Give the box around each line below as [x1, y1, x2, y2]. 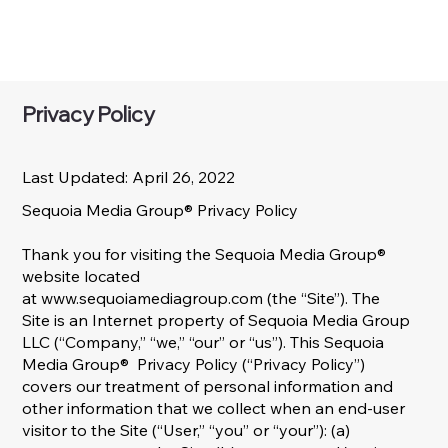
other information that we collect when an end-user [22, 398, 406, 419]
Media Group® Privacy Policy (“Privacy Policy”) [22, 354, 366, 375]
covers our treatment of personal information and [22, 376, 394, 397]
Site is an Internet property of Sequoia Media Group [22, 310, 411, 331]
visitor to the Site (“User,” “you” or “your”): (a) [22, 420, 351, 441]
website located [22, 266, 141, 287]
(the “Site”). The [263, 288, 381, 309]
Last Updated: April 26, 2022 [22, 166, 236, 187]
